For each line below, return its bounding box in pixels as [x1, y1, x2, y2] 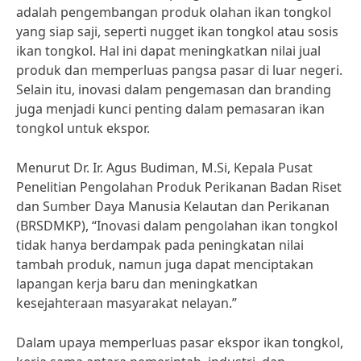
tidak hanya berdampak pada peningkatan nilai [16, 236, 304, 254]
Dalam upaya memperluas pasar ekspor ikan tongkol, [16, 334, 343, 351]
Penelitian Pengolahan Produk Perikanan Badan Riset [16, 178, 342, 196]
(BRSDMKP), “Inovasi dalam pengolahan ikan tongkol [16, 217, 338, 234]
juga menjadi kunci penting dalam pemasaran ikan [16, 100, 325, 118]
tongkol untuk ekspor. [16, 119, 150, 137]
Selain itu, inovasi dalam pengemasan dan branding [16, 81, 331, 98]
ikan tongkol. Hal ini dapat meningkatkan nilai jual [16, 42, 321, 60]
